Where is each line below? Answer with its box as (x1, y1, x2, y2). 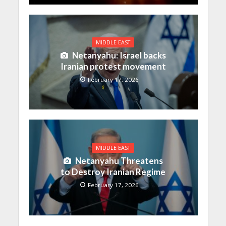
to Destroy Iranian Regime (61, 166, 165, 177)
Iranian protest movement (60, 61, 166, 72)
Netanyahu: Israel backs (72, 49, 166, 61)
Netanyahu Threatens (75, 155, 163, 166)
